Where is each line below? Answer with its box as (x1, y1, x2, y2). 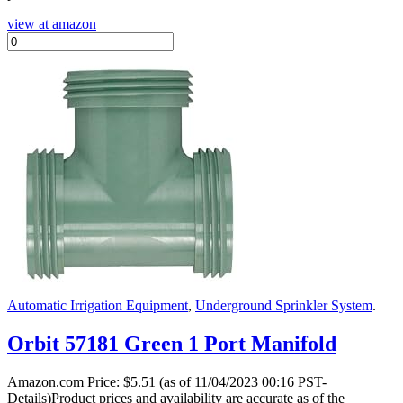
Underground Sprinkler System (195, 297, 372, 313)
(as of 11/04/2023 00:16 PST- (156, 373, 327, 390)
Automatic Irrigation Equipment (7, 297, 188, 313)
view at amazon (7, 15, 96, 31)
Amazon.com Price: (7, 373, 123, 390)
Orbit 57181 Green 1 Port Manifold (7, 331, 336, 355)
